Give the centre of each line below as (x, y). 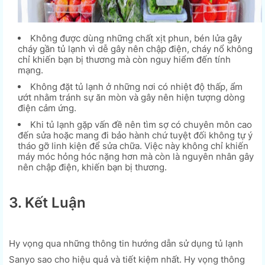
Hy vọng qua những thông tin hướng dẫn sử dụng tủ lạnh (126, 243)
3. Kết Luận (47, 202)
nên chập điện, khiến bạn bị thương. (92, 167)
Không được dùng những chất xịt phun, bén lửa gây (136, 38)
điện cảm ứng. (47, 108)
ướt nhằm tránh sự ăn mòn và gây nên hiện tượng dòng (131, 97)
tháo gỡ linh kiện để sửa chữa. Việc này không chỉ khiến (133, 146)
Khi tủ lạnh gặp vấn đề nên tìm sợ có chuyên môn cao (141, 124)
